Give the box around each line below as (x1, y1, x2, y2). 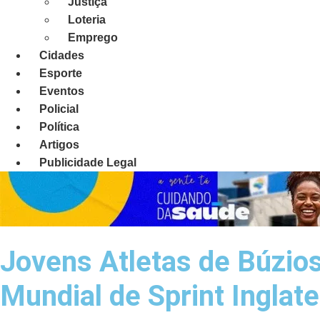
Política (39, 121, 79, 134)
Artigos (39, 139, 79, 151)
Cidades (39, 49, 84, 62)
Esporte (39, 67, 82, 80)
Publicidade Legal (39, 156, 136, 169)
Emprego (68, 31, 118, 44)
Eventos (39, 85, 84, 98)
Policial (39, 103, 79, 116)
